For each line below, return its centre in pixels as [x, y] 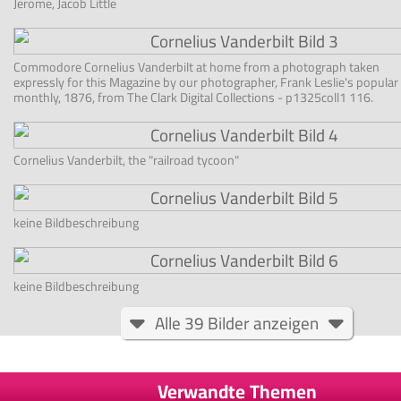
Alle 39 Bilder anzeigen [237, 323]
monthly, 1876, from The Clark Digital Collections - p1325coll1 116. [193, 97]
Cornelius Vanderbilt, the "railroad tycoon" [126, 160]
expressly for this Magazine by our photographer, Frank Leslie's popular [205, 81]
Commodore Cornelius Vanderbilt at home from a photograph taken [196, 66]
